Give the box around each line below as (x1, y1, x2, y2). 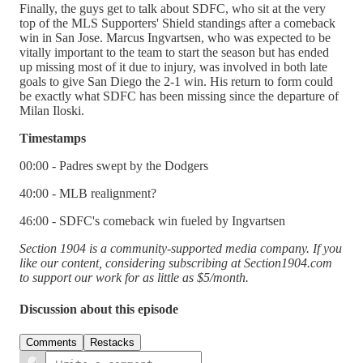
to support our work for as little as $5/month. (19, 270, 249, 284)
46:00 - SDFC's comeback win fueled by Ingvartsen (19, 213, 285, 228)
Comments (26, 336, 77, 349)
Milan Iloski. (19, 103, 84, 117)
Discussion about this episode (19, 302, 178, 317)
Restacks (90, 336, 135, 349)
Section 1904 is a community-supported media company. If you (19, 241, 342, 255)
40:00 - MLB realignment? (19, 186, 156, 200)
